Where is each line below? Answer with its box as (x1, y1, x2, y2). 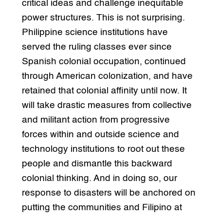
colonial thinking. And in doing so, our (21, 174, 177, 183)
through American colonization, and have (21, 72, 193, 81)
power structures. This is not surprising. (21, 13, 185, 23)
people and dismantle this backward (21, 159, 172, 169)
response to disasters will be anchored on (21, 188, 196, 198)
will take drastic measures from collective (21, 101, 192, 110)
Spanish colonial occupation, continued (21, 57, 186, 67)
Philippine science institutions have (21, 28, 168, 37)
